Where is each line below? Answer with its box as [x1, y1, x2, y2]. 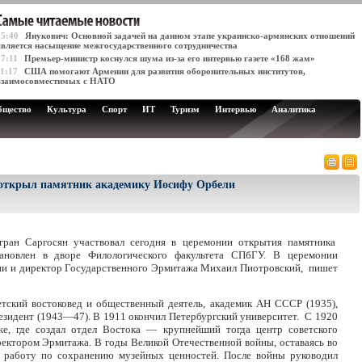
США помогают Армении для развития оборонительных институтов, [24, 66, 305, 76]
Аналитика [271, 104, 316, 114]
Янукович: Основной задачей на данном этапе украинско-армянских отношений [25, 31, 355, 40]
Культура [47, 104, 86, 114]
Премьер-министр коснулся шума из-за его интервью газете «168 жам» [24, 53, 315, 63]
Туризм [170, 104, 200, 114]
